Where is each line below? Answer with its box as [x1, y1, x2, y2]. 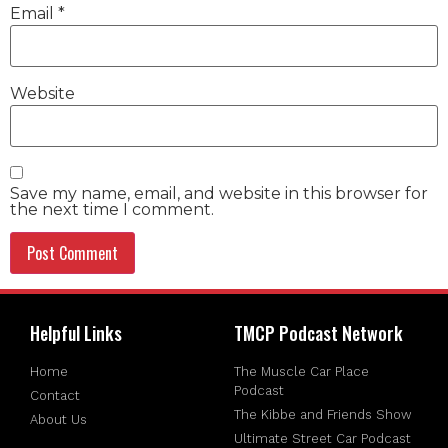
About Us [30, 411, 87, 427]
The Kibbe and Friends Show [234, 406, 412, 422]
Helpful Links [30, 319, 122, 346]
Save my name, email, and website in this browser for [10, 183, 428, 203]
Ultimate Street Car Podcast [234, 430, 411, 446]
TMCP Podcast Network [234, 319, 403, 346]
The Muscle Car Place [234, 363, 369, 379]
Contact [30, 387, 80, 403]
